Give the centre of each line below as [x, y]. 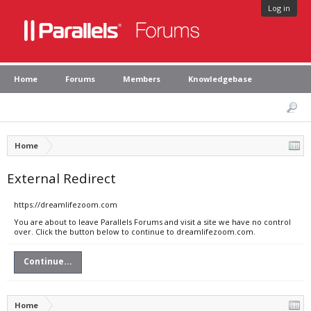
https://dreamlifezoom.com [66, 204]
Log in [279, 8]
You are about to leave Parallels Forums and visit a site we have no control [152, 222]
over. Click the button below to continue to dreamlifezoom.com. [135, 232]
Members [142, 79]
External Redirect [61, 178]
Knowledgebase [220, 79]
